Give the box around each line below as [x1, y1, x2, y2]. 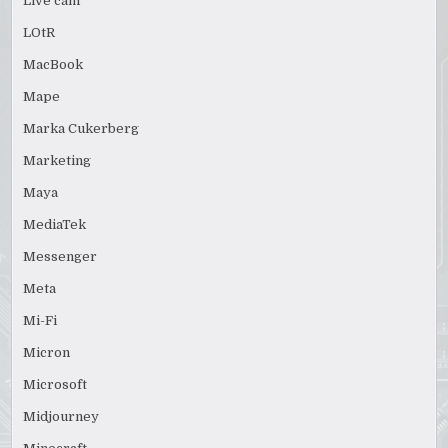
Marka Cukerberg [23, 121, 140, 137]
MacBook [23, 57, 84, 73]
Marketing [23, 153, 92, 169]
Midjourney [23, 409, 100, 425]
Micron [23, 345, 71, 361]
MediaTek [23, 217, 87, 233]
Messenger [23, 249, 98, 265]
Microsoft [23, 377, 88, 393]
